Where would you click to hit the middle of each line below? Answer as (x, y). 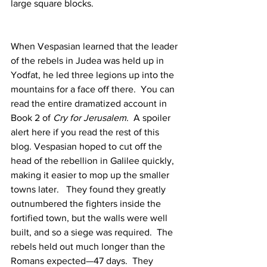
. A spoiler (150, 118)
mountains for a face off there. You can (94, 89)
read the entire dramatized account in (90, 104)
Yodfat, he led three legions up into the (94, 75)
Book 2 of (32, 118)
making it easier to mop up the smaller (91, 175)
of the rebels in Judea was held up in (89, 61)
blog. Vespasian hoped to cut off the (88, 147)
